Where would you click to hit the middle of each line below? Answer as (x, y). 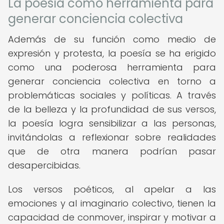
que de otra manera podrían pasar (112, 151)
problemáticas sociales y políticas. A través (112, 95)
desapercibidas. (44, 165)
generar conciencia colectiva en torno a (112, 81)
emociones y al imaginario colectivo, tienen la (112, 203)
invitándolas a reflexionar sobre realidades (112, 137)
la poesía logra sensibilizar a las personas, (112, 123)
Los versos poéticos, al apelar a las (112, 189)
